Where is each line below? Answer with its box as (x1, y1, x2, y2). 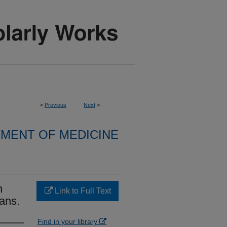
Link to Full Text (52, 186, 111, 195)
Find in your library (37, 217, 99, 225)
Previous (45, 102, 66, 108)
